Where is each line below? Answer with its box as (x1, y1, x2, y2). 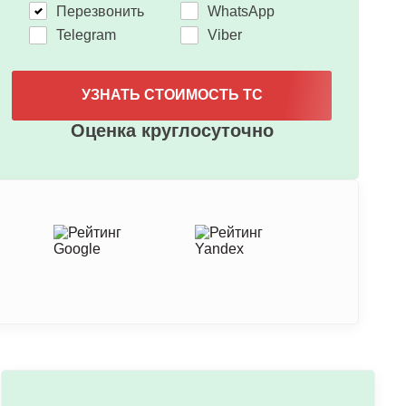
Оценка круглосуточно (70, 120, 274, 140)
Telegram (55, 27, 116, 43)
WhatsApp (207, 3, 275, 19)
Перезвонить (55, 3, 144, 19)
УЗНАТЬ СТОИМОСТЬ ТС (81, 87, 263, 102)
